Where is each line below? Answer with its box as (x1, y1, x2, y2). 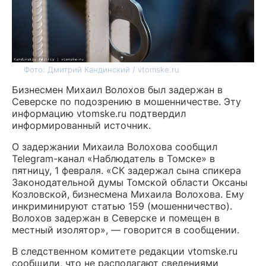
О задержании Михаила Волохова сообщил (12, 141, 217, 153)
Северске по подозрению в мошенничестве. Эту (12, 96, 241, 107)
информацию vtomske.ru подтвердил (12, 107, 186, 119)
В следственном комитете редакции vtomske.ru (12, 245, 237, 257)
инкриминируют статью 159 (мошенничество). (12, 200, 232, 212)
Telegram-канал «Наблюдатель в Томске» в (12, 153, 215, 164)
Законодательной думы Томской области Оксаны (12, 176, 248, 188)
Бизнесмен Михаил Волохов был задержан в (12, 84, 223, 96)
